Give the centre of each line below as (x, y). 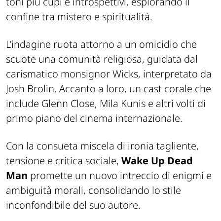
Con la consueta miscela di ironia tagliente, (102, 146)
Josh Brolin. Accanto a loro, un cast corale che (109, 88)
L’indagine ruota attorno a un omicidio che (101, 44)
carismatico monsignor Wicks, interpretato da (109, 74)
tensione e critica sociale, (64, 160)
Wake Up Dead (157, 160)
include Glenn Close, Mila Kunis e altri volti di (106, 103)
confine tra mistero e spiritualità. (79, 16)
